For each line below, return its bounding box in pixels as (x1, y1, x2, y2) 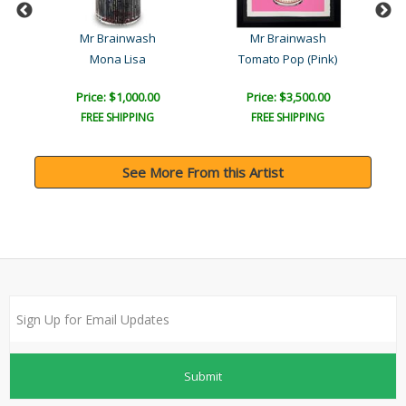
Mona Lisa (89, 51, 146, 68)
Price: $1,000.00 (75, 89, 159, 106)
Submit (184, 367, 222, 384)
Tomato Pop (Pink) (238, 51, 337, 68)
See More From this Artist (122, 163, 284, 182)
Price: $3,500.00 (246, 89, 330, 106)
